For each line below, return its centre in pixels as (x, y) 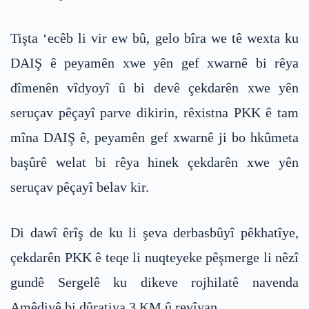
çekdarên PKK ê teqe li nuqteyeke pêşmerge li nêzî (154, 258)
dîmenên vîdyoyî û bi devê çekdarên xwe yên (154, 88)
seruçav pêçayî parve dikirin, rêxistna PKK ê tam (154, 113)
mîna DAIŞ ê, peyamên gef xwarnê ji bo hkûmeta (154, 138)
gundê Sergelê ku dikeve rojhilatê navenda (154, 282)
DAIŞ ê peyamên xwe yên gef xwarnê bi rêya (154, 63)
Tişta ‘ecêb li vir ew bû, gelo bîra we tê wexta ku (154, 38)
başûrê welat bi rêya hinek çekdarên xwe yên (154, 162)
